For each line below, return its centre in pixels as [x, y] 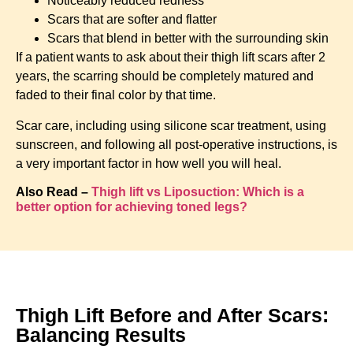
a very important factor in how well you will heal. [149, 163]
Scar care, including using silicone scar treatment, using [171, 125]
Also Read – [54, 191]
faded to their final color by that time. [116, 95]
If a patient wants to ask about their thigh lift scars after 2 [171, 58]
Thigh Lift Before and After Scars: [172, 315]
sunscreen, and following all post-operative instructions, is [176, 144]
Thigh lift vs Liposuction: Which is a [198, 191]
